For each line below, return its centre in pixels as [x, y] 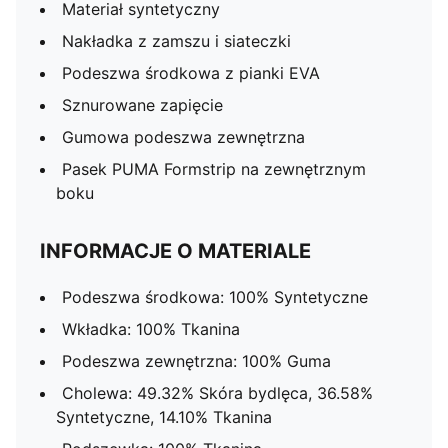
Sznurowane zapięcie [142, 105]
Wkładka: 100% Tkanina [151, 329]
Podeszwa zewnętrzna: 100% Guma [196, 361]
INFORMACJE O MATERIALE [175, 251]
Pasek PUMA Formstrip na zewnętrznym [214, 169]
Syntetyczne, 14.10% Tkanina [164, 417]
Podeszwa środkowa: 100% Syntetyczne [215, 297]
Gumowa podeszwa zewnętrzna [183, 137]
